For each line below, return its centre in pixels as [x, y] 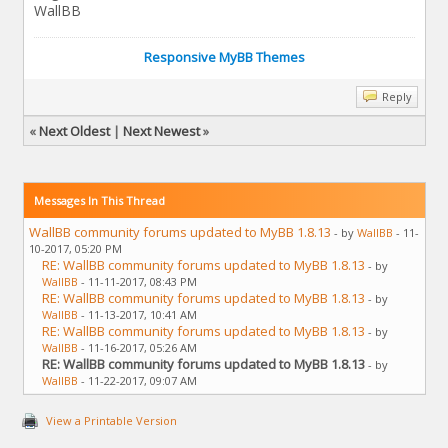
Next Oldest [74, 130]
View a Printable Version [112, 420]
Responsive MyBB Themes [224, 56]
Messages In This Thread [99, 200]
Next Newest [161, 130]
